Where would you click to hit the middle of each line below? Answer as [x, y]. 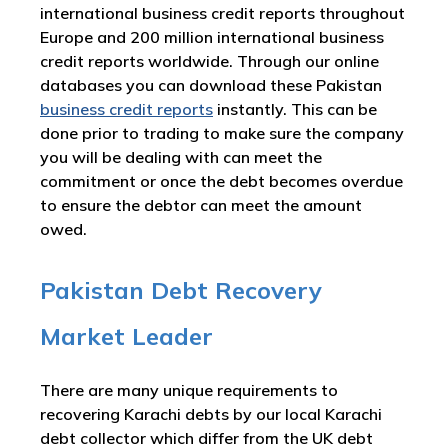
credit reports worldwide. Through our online [209, 61]
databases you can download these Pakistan [211, 85]
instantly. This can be [295, 109]
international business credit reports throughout [222, 13]
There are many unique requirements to [189, 390]
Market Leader [126, 336]
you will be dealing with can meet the [181, 157]
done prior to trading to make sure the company [222, 133]
